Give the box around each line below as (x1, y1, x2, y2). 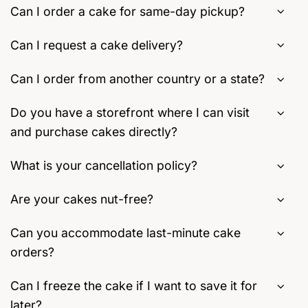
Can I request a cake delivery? (10, 37, 183, 52)
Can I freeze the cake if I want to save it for (10, 278, 257, 294)
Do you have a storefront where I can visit (10, 105, 250, 120)
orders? (10, 245, 54, 260)
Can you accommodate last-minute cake (10, 225, 241, 241)
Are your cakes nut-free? (10, 192, 153, 207)
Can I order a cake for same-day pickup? (10, 3, 245, 19)
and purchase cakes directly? (10, 124, 177, 140)
